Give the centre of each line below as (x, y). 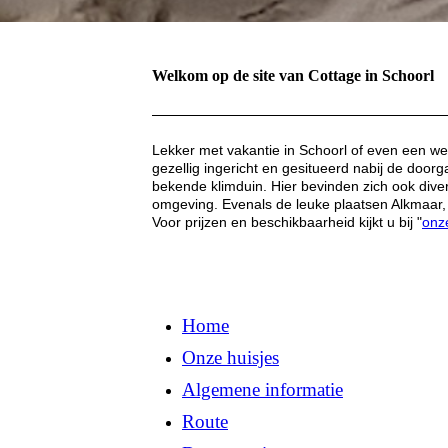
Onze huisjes (230, 357)
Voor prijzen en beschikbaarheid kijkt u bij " (287, 221)
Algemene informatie (262, 389)
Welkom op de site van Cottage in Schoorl (293, 75)
